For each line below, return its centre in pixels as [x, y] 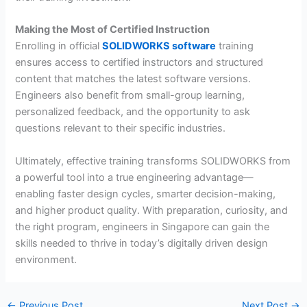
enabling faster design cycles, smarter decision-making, [146, 194]
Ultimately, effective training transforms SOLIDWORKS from [153, 161]
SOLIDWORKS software [159, 46]
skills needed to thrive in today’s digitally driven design [142, 243]
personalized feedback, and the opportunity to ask [133, 112]
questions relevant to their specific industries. [121, 128]
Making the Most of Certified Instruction [113, 30]
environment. [46, 259]
